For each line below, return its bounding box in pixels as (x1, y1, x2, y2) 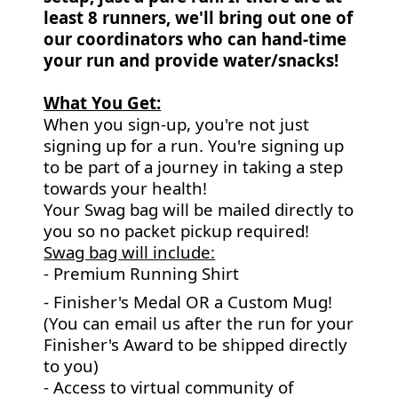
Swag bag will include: (44, 241, 216, 263)
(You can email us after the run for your (44, 312, 354, 334)
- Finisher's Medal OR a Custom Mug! (44, 291, 333, 313)
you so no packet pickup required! (44, 219, 310, 242)
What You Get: (44, 92, 162, 114)
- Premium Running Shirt (44, 262, 240, 284)
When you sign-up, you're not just (44, 113, 310, 135)
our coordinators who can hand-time (44, 28, 347, 50)
